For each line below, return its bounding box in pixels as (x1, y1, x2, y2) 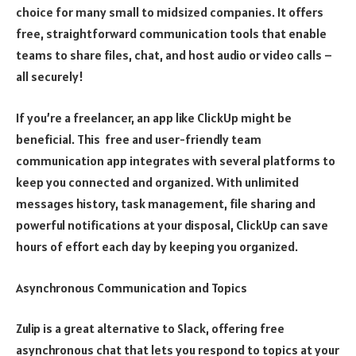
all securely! (16, 68, 83, 85)
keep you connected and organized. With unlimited (16, 174, 299, 191)
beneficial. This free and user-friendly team (16, 131, 261, 148)
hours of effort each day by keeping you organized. (16, 238, 298, 255)
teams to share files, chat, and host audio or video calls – (16, 47, 332, 64)
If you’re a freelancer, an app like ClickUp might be (16, 110, 292, 126)
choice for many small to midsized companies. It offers (16, 4, 323, 21)
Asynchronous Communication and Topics (16, 279, 247, 296)
